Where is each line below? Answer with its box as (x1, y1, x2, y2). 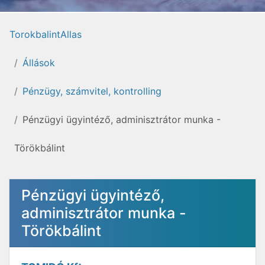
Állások (22, 57, 55, 69)
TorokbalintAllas (9, 28, 82, 40)
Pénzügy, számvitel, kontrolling (22, 85, 161, 97)
